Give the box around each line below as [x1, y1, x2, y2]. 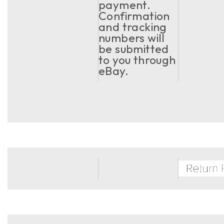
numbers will [98, 30, 165, 45]
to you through [98, 52, 176, 67]
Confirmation [98, 8, 170, 23]
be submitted [98, 41, 169, 56]
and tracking [98, 19, 167, 34]
